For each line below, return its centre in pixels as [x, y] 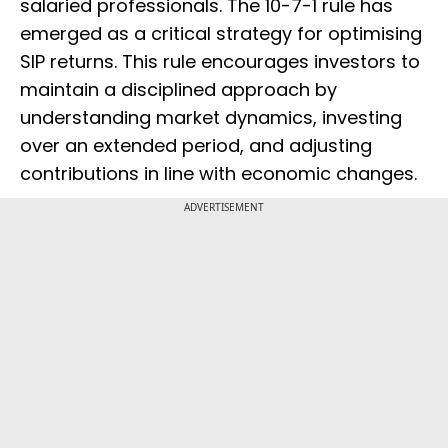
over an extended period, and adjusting [196, 146]
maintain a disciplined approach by [178, 90]
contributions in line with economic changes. [218, 174]
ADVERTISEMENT [224, 207]
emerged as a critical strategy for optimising [221, 34]
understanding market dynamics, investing [211, 118]
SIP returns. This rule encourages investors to [220, 62]
